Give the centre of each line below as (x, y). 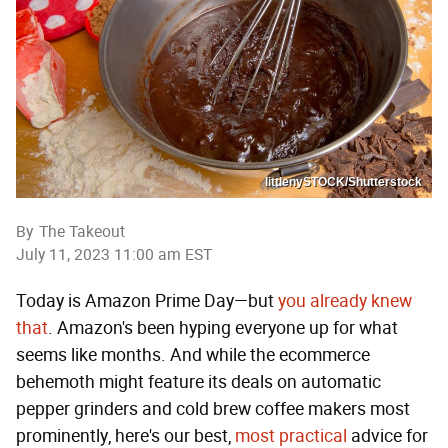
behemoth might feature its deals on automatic (198, 381)
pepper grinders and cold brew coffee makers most (213, 408)
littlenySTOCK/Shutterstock (343, 181)
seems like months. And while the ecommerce (193, 354)
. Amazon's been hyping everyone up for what (223, 327)
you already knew (345, 300)
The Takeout (82, 231)
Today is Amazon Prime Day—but (147, 300)
